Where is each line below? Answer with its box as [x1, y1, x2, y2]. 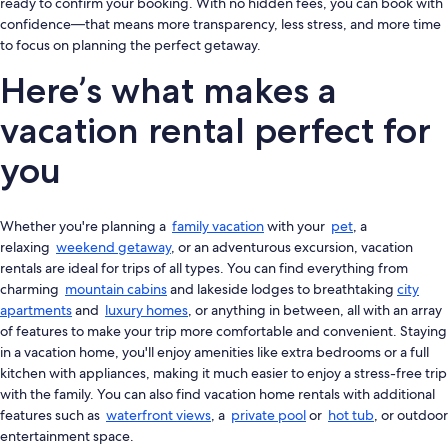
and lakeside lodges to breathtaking [167, 280, 397, 299]
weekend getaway [56, 238, 171, 257]
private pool [231, 406, 306, 425]
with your [264, 217, 331, 236]
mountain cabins [65, 280, 167, 299]
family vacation [172, 217, 264, 236]
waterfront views [106, 406, 211, 425]
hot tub [328, 406, 374, 425]
